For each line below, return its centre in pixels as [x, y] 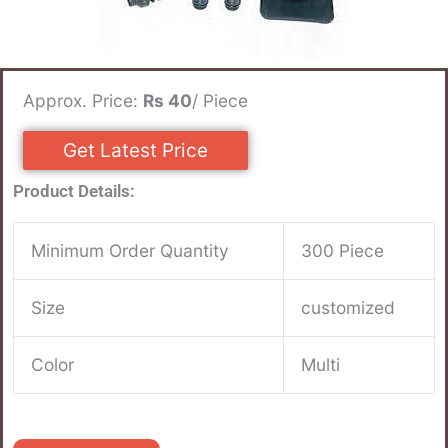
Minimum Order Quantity [130, 250]
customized [348, 307]
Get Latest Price [135, 150]
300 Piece [343, 250]
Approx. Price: [83, 100]
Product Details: [74, 190]
